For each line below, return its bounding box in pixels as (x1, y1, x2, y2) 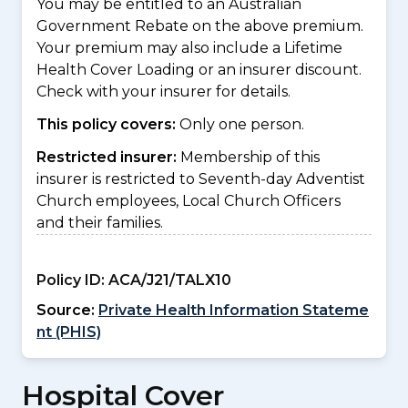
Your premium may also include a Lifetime (36, 39, 342, 56)
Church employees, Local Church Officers (36, 192, 341, 209)
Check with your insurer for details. (36, 83, 291, 100)
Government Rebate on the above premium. (36, 17, 363, 35)
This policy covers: (36, 116, 179, 133)
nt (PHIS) (36, 323, 101, 341)
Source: (36, 301, 95, 319)
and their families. (36, 214, 163, 231)
